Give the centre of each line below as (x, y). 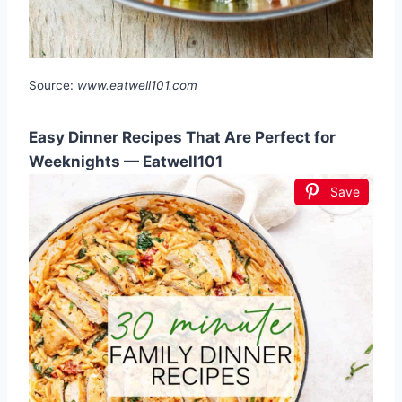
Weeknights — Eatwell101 (126, 162)
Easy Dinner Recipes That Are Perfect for (182, 138)
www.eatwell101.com (137, 86)
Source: (53, 86)
